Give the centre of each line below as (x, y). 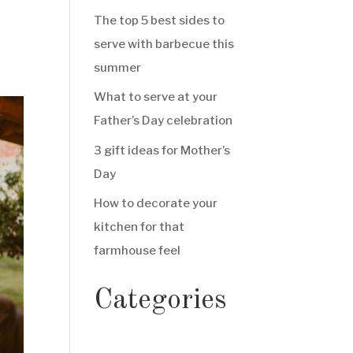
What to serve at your (156, 97)
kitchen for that (139, 227)
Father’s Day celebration (163, 121)
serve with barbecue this (164, 44)
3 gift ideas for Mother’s (162, 150)
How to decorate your (156, 203)
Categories (161, 301)
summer (118, 67)
